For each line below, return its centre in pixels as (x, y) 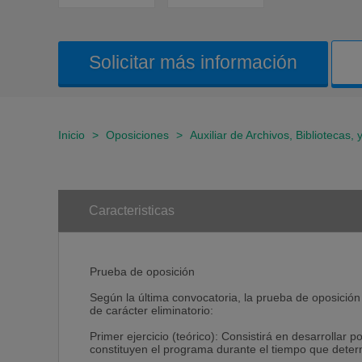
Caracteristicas (132, 210)
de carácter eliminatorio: (152, 311)
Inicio (72, 135)
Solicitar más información (193, 62)
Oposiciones (137, 135)
